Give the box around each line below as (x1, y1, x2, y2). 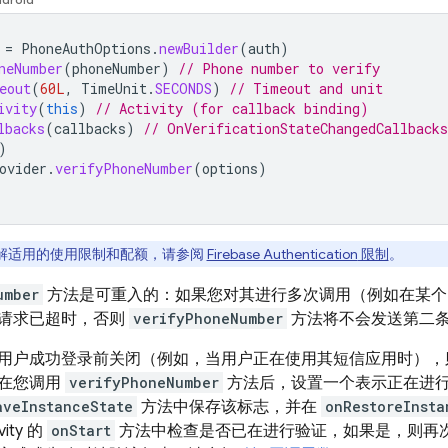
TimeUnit (81, 79, 147, 98)
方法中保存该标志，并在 (137, 397, 321, 417)
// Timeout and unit (229, 79, 383, 98)
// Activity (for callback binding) (95, 99, 369, 118)
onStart (51, 421, 111, 440)
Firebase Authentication (206, 245, 358, 263)
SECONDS (155, 79, 212, 98)
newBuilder (159, 39, 239, 58)
